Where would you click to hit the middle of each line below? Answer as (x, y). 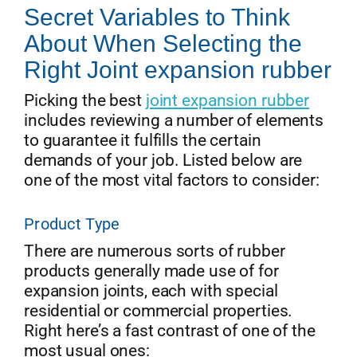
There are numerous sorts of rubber (154, 251)
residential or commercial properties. (158, 311)
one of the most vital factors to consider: (171, 180)
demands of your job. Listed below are (163, 161)
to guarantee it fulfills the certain (142, 141)
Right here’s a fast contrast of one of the (169, 331)
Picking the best (84, 101)
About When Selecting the (163, 44)
